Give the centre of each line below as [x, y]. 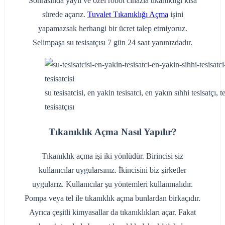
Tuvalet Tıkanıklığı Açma [128, 14]
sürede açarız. [65, 14]
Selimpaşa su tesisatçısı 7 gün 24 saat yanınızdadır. [113, 42]
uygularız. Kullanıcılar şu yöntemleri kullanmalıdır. [113, 184]
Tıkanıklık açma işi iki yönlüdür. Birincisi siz [113, 156]
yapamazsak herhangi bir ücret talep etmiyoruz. [113, 28]
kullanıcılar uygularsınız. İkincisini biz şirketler [113, 170]
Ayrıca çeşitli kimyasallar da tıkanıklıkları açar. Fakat [113, 212]
